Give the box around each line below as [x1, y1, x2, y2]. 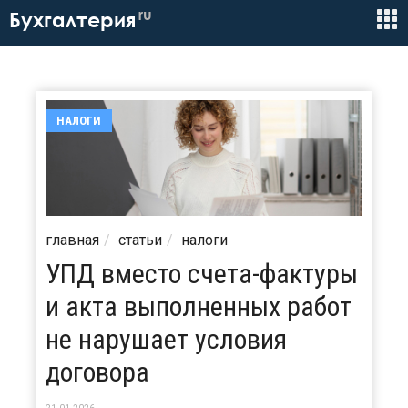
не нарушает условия [46, 322, 287, 355]
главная [46, 230, 99, 249]
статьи [118, 230, 162, 249]
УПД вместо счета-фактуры [46, 257, 358, 290]
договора [46, 355, 149, 388]
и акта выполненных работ [46, 290, 352, 322]
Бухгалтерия [9, 8, 136, 32]
